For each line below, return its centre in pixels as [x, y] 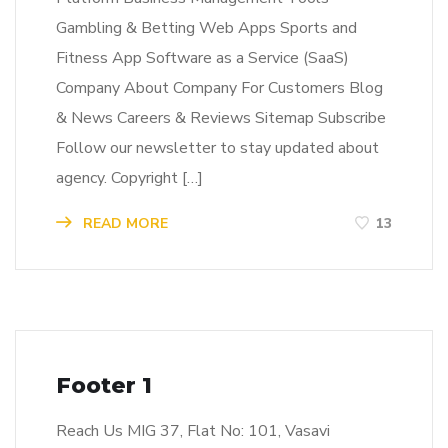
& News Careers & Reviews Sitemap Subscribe [221, 117]
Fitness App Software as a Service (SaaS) [202, 57]
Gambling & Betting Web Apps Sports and [206, 27]
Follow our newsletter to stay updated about [217, 147]
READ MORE [123, 223]
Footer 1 [104, 385]
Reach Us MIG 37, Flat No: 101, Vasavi [193, 430]
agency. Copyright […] [129, 177]
